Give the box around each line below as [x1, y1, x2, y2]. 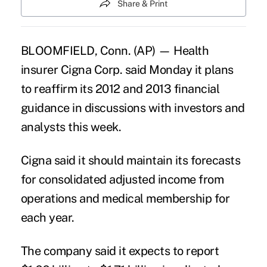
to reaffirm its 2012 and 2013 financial [20, 81, 220, 96]
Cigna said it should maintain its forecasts [20, 153, 241, 167]
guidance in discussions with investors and [20, 100, 245, 115]
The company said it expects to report [20, 243, 219, 258]
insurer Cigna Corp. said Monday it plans [20, 62, 234, 77]
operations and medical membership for [20, 191, 230, 206]
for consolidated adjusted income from [20, 172, 224, 187]
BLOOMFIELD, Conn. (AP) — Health [20, 43, 209, 58]
